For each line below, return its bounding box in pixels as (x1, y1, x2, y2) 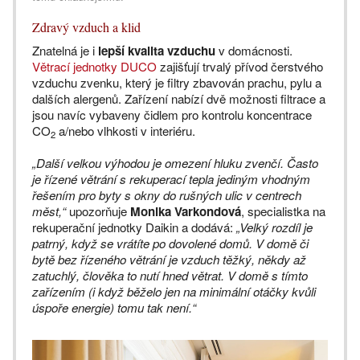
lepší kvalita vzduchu (98, 41, 215, 59)
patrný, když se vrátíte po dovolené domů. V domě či (32, 234, 309, 252)
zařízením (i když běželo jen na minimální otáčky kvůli (32, 282, 316, 300)
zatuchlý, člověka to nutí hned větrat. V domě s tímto (32, 266, 308, 284)
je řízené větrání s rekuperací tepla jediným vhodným (32, 170, 310, 187)
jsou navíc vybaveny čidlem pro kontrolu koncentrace (32, 105, 312, 123)
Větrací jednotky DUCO (32, 57, 157, 75)
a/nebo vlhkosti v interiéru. (55, 121, 195, 139)
